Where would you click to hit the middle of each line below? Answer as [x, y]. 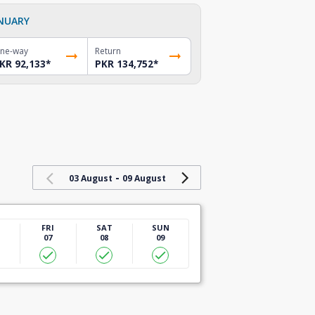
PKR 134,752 [124, 64]
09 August [144, 178]
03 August [90, 178]
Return [108, 51]
